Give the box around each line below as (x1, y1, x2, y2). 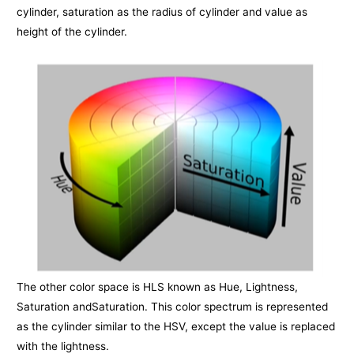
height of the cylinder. (17, 25, 128, 39)
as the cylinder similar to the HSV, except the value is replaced (17, 319, 336, 333)
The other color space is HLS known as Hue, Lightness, (17, 280, 299, 293)
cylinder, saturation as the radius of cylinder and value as (17, 6, 308, 19)
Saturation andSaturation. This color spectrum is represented (17, 299, 329, 313)
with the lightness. (17, 339, 110, 352)
